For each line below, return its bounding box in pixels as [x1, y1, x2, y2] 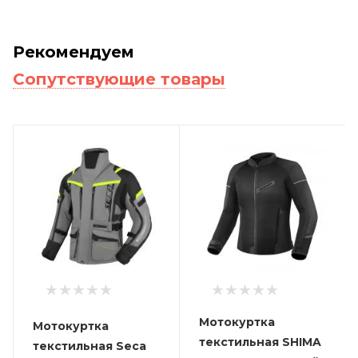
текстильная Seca [33, 338, 146, 353]
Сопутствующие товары [13, 69, 225, 89]
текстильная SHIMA [198, 334, 321, 349]
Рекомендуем [13, 42, 134, 62]
